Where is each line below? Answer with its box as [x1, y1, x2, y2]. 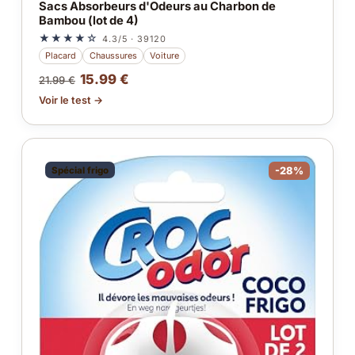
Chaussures [89, 50, 137, 62]
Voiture [149, 50, 179, 62]
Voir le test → [38, 94, 103, 106]
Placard [45, 50, 77, 62]
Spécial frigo [51, 164, 109, 176]
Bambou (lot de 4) [38, 13, 139, 28]
